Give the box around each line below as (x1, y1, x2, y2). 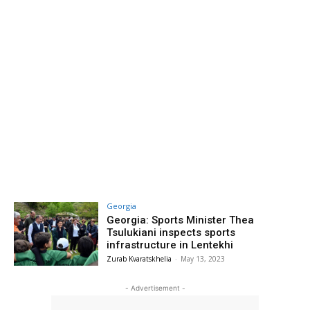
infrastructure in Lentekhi (107, 239, 234, 251)
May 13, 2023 (181, 254, 226, 264)
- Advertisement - (125, 283, 185, 292)
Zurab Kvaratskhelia (107, 254, 172, 264)
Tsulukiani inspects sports (107, 226, 236, 239)
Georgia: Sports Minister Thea (107, 214, 255, 226)
